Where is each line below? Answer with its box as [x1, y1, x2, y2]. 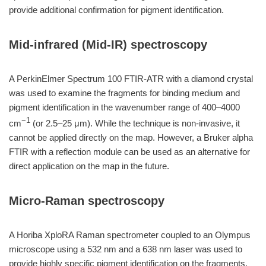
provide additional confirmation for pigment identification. [9, 5, 224, 15]
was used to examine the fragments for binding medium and [9, 88, 240, 98]
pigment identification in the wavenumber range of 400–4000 [9, 102, 240, 112]
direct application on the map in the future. [9, 161, 169, 171]
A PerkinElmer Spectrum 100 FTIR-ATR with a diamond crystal [9, 74, 253, 84]
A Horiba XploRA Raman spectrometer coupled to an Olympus [9, 230, 251, 240]
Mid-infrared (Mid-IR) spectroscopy [9, 38, 207, 51]
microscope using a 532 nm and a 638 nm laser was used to [9, 244, 242, 254]
